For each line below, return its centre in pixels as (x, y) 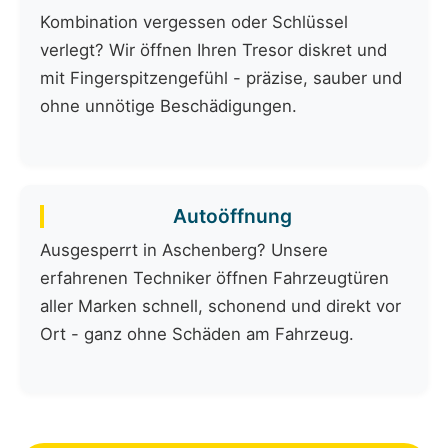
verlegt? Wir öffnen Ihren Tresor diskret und (213, 50)
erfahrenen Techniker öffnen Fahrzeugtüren (214, 278)
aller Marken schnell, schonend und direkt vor (220, 306)
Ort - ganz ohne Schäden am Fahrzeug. (197, 334)
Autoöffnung (232, 216)
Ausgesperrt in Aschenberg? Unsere (184, 250)
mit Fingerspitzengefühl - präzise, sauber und (221, 78)
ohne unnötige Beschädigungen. (168, 106)
